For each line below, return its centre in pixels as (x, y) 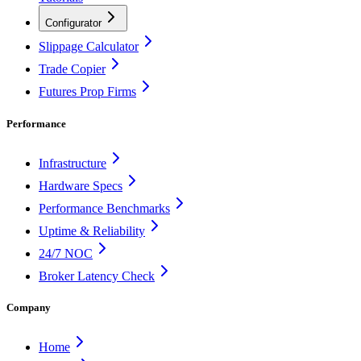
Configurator (73, 23)
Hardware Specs (81, 185)
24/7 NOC (66, 253)
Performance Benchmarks (104, 208)
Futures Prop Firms (87, 92)
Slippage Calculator (89, 47)
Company (29, 307)
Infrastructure (73, 163)
